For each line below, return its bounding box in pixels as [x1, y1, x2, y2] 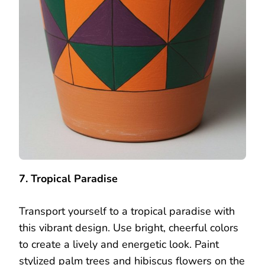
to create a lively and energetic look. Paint [19, 237, 219, 251]
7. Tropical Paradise [19, 171, 118, 186]
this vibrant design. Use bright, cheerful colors [19, 220, 238, 235]
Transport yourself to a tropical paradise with [19, 203, 235, 218]
